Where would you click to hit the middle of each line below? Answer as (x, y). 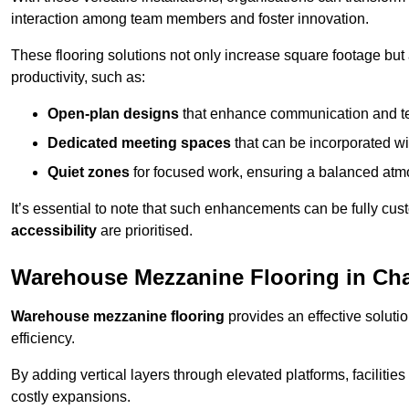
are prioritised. (145, 231)
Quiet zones (89, 173)
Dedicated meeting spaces (139, 143)
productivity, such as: (78, 78)
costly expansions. (71, 397)
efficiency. (43, 339)
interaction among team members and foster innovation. (190, 19)
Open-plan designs (113, 114)
